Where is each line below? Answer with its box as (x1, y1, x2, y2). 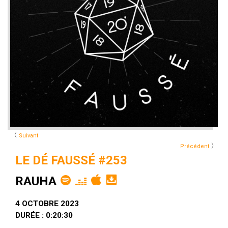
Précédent (180, 143, 209, 150)
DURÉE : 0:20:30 (15, 211, 73, 220)
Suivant (19, 132, 38, 139)
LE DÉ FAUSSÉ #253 (15, 153, 127, 167)
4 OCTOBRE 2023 (15, 199, 79, 208)
